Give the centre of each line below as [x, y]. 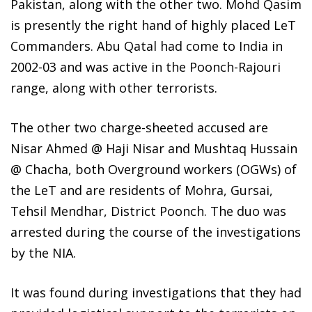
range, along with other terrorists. [114, 87]
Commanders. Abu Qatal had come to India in [147, 46]
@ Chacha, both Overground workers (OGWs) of [154, 169]
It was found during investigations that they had [156, 292]
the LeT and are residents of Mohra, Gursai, [142, 190]
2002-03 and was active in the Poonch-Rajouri [146, 67]
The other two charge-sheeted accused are [139, 127]
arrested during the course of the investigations [156, 232]
